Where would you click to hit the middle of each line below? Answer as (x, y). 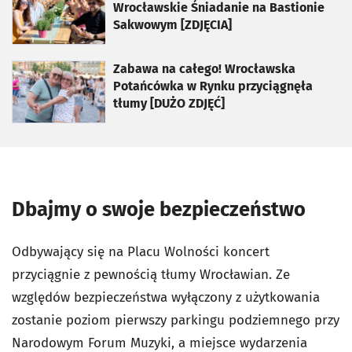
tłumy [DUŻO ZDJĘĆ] (169, 103)
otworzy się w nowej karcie (86, 68)
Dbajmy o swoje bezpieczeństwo (159, 209)
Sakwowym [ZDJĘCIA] (172, 24)
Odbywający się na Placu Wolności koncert (141, 251)
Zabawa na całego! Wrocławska (204, 68)
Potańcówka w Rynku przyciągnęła (213, 86)
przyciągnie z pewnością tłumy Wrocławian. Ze (151, 274)
